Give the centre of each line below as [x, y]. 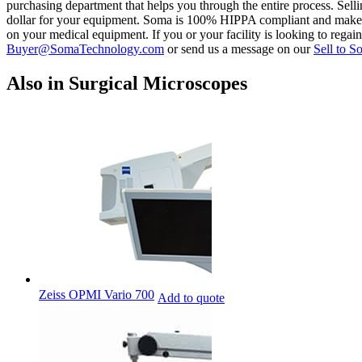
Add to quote [191, 297]
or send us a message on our [239, 49]
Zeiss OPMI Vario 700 [97, 295]
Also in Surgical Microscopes [127, 83]
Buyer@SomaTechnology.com [85, 49]
